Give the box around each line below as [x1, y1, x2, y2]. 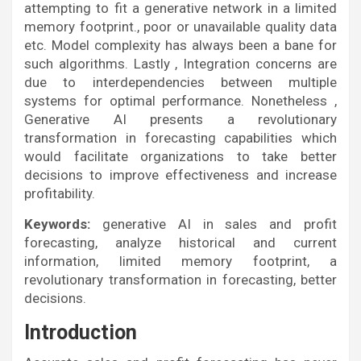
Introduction [24, 321, 137, 344]
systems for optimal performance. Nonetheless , [24, 93, 337, 109]
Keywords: [24, 216, 102, 232]
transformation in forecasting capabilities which [24, 130, 337, 146]
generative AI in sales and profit [102, 216, 338, 232]
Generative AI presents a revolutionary [24, 111, 337, 127]
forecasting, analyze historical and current [24, 234, 337, 251]
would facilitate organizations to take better [24, 148, 337, 164]
